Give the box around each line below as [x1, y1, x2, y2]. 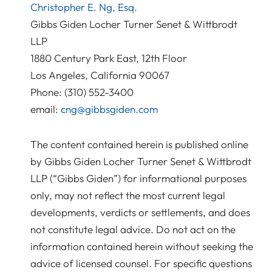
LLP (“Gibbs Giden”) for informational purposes [30, 171, 246, 185]
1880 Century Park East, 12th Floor [30, 51, 187, 64]
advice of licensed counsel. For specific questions [30, 256, 252, 270]
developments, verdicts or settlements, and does [30, 205, 250, 219]
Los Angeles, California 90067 [30, 68, 169, 81]
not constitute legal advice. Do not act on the [30, 222, 236, 236]
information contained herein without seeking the [30, 239, 253, 253]
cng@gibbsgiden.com [61, 102, 158, 115]
